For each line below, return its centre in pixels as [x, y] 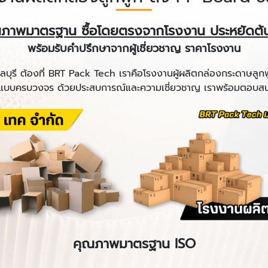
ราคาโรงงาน [211, 49]
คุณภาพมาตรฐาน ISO [134, 243]
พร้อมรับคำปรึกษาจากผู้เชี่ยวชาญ [104, 49]
